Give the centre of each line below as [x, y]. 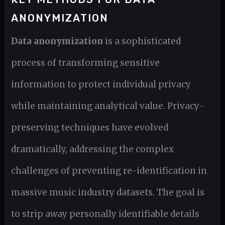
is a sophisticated [142, 41]
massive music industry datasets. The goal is [107, 193]
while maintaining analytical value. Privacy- [107, 106]
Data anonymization [57, 41]
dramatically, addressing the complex [92, 149]
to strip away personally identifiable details [105, 214]
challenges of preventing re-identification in [109, 171]
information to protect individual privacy [101, 85]
